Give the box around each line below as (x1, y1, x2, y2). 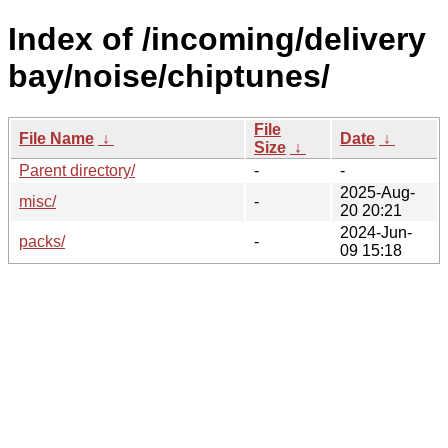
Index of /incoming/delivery (8, 21, 426, 58)
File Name (19, 129, 94, 147)
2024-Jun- (340, 223, 412, 241)
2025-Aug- (340, 183, 415, 201)
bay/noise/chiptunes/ (8, 58, 330, 95)
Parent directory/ (19, 161, 135, 179)
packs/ (19, 232, 65, 250)
